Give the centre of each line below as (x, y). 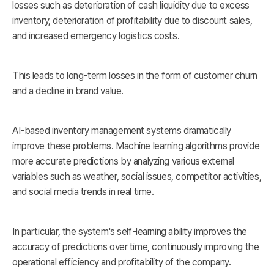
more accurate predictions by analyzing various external (123, 161)
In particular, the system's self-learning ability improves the (130, 232)
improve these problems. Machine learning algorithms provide (136, 146)
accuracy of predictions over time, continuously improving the (136, 247)
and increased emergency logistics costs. (96, 36)
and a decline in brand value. (68, 91)
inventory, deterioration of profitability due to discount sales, (132, 21)
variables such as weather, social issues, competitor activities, (137, 177)
